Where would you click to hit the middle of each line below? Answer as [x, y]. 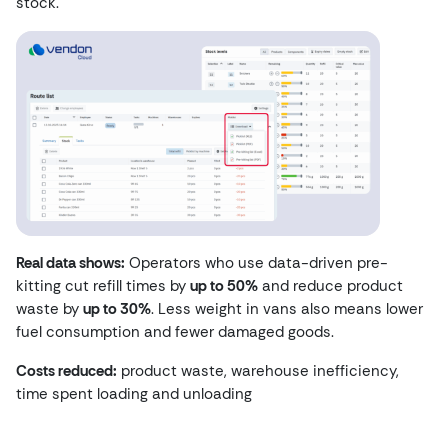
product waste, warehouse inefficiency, [258, 371]
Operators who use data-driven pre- [256, 263]
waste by [49, 309]
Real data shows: [70, 263]
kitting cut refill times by [103, 286]
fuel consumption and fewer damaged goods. [175, 332]
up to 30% [117, 309]
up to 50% [224, 286]
